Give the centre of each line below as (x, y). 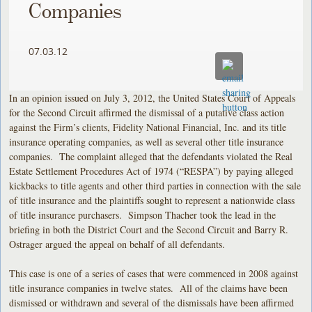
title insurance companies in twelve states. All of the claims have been (149, 288)
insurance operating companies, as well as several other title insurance (147, 141)
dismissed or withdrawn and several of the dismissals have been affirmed (152, 302)
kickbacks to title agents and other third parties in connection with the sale (155, 185)
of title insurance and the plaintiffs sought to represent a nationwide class (152, 200)
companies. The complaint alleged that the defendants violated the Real (151, 156)
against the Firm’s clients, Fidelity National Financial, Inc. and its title (148, 127)
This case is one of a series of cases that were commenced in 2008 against (154, 273)
